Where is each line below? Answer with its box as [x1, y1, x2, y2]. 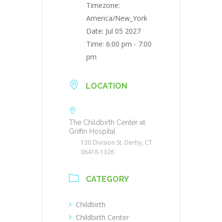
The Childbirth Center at [69, 118, 145, 127]
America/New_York [86, 13, 147, 23]
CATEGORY [86, 174, 129, 184]
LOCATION [86, 81, 127, 91]
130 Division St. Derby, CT [81, 138, 152, 147]
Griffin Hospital [69, 127, 115, 136]
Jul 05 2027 [106, 26, 141, 36]
